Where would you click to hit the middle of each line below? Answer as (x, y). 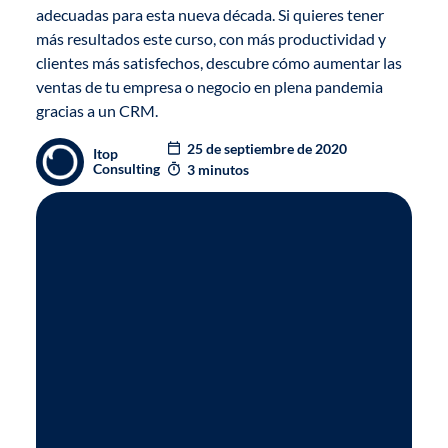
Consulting (127, 169)
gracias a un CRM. (96, 111)
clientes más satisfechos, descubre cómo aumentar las (218, 63)
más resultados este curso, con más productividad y (210, 39)
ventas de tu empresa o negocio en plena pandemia (209, 87)
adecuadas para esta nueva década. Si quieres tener (209, 15)
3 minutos (218, 169)
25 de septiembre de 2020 (267, 148)
